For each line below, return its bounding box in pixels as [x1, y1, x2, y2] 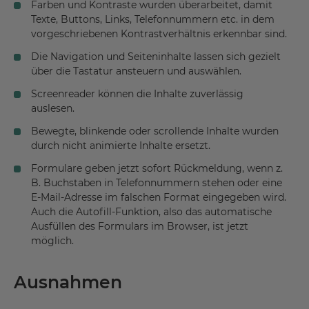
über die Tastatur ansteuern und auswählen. [31, 65, 241, 78]
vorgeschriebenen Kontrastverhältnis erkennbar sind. [31, 28, 287, 41]
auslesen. [31, 102, 74, 115]
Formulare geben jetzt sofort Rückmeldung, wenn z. [31, 162, 283, 175]
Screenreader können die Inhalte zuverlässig [31, 88, 243, 101]
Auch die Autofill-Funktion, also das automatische [31, 206, 272, 219]
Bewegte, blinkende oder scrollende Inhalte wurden [31, 125, 279, 138]
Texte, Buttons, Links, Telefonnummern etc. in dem [31, 13, 275, 26]
